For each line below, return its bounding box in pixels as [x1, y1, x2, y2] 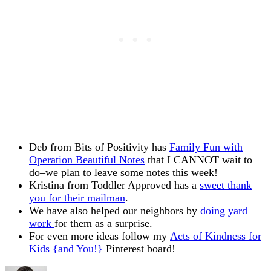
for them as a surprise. [54, 217, 152, 230]
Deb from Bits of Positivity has [29, 141, 169, 154]
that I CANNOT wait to [145, 154, 252, 166]
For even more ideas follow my [29, 230, 170, 243]
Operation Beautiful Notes [29, 154, 145, 166]
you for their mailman [29, 192, 125, 204]
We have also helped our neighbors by [29, 204, 200, 217]
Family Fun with [169, 141, 243, 154]
